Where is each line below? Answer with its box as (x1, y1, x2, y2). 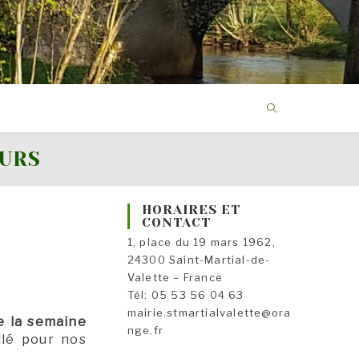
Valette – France (127, 271, 224, 284)
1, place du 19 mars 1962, (127, 236, 276, 248)
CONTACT (141, 215, 211, 230)
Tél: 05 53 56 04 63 (127, 288, 244, 301)
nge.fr (127, 324, 164, 337)
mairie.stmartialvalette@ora (127, 306, 292, 319)
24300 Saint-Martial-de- (127, 253, 271, 266)
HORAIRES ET (141, 202, 240, 217)
